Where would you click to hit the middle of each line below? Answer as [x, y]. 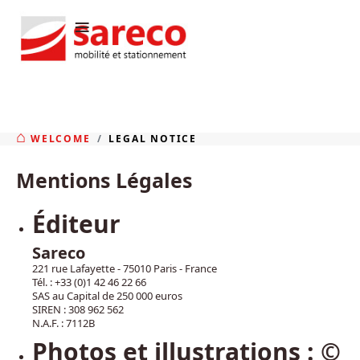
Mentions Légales [104, 180]
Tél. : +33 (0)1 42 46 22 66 [89, 282]
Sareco [59, 252]
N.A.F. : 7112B [65, 323]
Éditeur [76, 223]
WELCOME [61, 138]
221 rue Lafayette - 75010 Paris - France [125, 268]
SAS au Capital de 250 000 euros [107, 295]
